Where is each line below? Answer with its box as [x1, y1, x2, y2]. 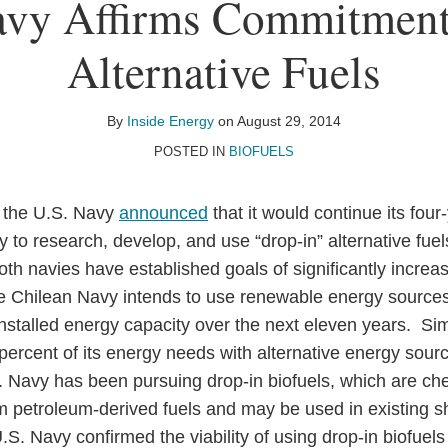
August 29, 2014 [237, 113, 341, 129]
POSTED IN [154, 144, 229, 159]
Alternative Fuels [67, 41, 381, 101]
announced [119, 203, 208, 223]
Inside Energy [127, 113, 214, 129]
